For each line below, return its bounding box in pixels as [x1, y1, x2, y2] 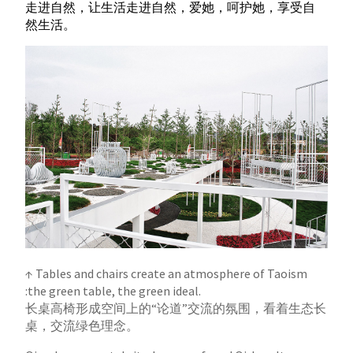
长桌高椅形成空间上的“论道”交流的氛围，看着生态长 [25, 299, 327, 316]
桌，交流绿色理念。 [25, 317, 139, 333]
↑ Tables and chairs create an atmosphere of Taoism [25, 265, 308, 281]
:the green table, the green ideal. [25, 282, 202, 299]
